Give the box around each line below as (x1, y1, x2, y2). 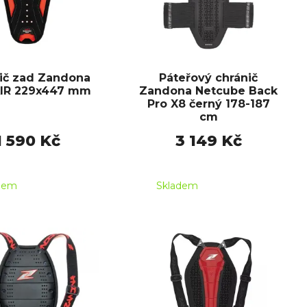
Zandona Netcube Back (139, 84, 278, 98)
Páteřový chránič (159, 71, 258, 85)
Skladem (156, 179, 198, 192)
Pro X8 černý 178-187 (147, 97, 270, 111)
